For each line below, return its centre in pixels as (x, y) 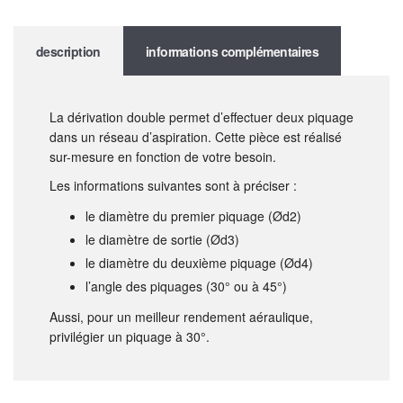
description (68, 52)
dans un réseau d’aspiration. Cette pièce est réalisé (196, 137)
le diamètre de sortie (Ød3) (162, 240)
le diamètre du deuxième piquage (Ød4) (199, 263)
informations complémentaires (232, 52)
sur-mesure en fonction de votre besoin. (163, 157)
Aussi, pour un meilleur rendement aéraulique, (181, 317)
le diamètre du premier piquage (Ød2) (193, 216)
